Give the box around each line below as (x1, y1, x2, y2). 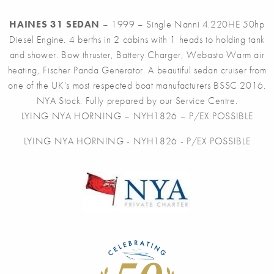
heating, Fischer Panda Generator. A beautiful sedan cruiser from (7, 64, 267, 76)
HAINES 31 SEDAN (9, 18, 100, 31)
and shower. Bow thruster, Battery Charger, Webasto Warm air (9, 48, 265, 61)
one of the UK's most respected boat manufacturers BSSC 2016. (8, 79, 266, 92)
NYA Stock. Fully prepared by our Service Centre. (36, 94, 238, 107)
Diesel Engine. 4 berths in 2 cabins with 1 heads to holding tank (9, 33, 265, 46)
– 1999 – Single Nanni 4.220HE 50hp (100, 18, 265, 31)
